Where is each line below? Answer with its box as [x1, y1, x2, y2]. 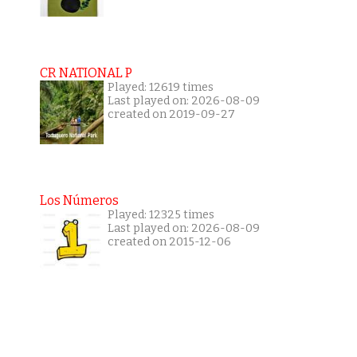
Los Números [39, 193, 119, 209]
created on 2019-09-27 [107, 108, 235, 122]
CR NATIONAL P [39, 65, 132, 81]
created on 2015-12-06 [107, 235, 231, 249]
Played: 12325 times [107, 208, 214, 222]
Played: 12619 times [107, 80, 214, 95]
